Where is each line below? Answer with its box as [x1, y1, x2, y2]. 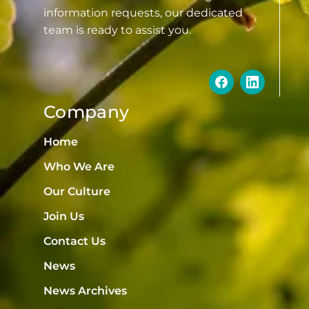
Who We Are [43, 159, 114, 173]
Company [43, 101, 130, 122]
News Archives [43, 283, 127, 297]
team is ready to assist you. [43, 23, 191, 37]
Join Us [43, 209, 84, 223]
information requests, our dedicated [43, 6, 243, 19]
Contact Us [43, 234, 106, 248]
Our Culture [43, 184, 110, 198]
